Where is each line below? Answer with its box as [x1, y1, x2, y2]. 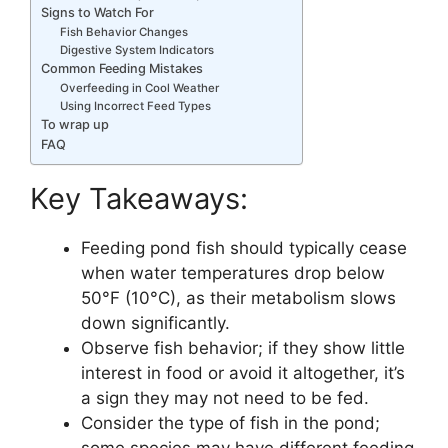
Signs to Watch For [41, 4, 154, 20]
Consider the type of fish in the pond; [81, 413, 380, 434]
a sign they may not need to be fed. [81, 388, 369, 409]
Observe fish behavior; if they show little [81, 338, 405, 359]
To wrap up [41, 116, 109, 132]
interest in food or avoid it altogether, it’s [81, 363, 405, 384]
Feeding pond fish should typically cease [81, 238, 407, 259]
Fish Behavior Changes [60, 24, 189, 39]
